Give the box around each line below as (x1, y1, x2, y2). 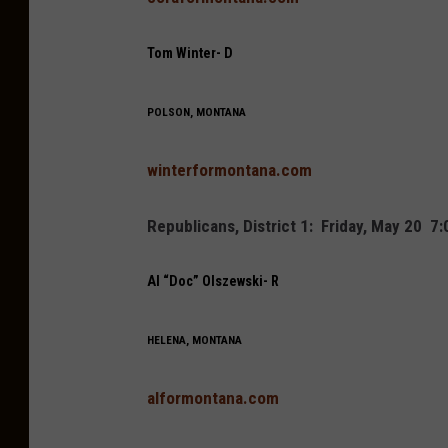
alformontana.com (147, 388, 279, 409)
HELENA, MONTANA (147, 332, 242, 347)
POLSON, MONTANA (147, 104, 246, 119)
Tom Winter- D (147, 45, 233, 62)
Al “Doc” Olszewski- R (147, 273, 279, 290)
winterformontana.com (147, 160, 312, 181)
